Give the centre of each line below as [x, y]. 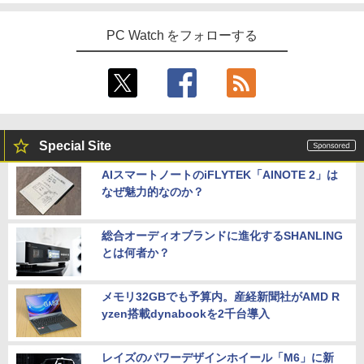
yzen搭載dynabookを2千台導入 [186, 314]
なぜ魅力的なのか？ [153, 192]
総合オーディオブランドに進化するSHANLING [222, 236]
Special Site [75, 146]
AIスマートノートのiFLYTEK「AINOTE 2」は [220, 175]
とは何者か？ [136, 253]
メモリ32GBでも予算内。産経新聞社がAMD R [221, 297]
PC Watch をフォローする [182, 36]
